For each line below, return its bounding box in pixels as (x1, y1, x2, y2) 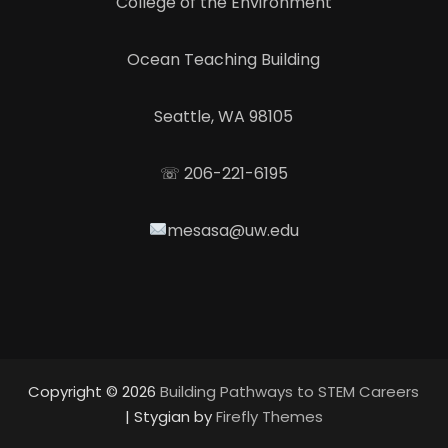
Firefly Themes (215, 405, 323, 427)
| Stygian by (124, 405, 216, 427)
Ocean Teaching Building (127, 47, 321, 71)
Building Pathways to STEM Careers (160, 380, 420, 402)
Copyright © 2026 (28, 380, 161, 402)
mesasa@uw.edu (167, 218, 300, 242)
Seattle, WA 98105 (154, 104, 294, 128)
